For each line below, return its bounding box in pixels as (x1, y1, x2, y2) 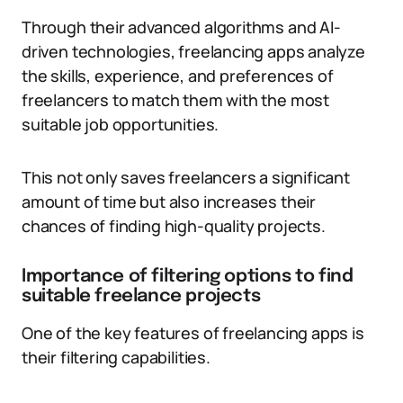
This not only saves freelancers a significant (22, 166, 350, 188)
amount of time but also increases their (22, 191, 316, 212)
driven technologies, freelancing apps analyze (22, 40, 365, 62)
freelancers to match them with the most (22, 89, 329, 111)
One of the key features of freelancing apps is (22, 322, 364, 344)
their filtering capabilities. (22, 346, 210, 368)
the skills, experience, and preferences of (22, 65, 334, 86)
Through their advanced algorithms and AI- (22, 16, 341, 38)
